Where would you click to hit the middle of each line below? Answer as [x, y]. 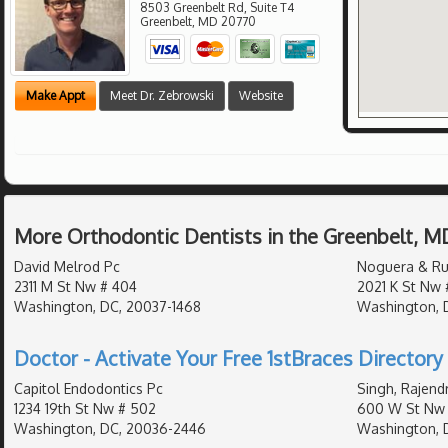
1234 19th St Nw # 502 [85, 408]
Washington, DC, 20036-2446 [110, 428]
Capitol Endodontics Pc [88, 388]
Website [261, 96]
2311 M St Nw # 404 [75, 286]
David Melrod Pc [67, 266]
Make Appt [55, 96]
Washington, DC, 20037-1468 [107, 306]
